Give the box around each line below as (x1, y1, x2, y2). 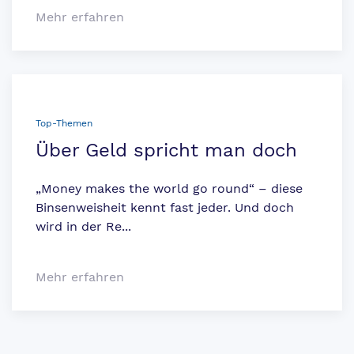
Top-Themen (36, 118, 92, 130)
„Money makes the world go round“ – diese (36, 181, 303, 197)
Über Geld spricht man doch (36, 139, 297, 162)
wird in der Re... (36, 219, 131, 235)
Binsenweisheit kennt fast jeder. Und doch (36, 200, 294, 216)
